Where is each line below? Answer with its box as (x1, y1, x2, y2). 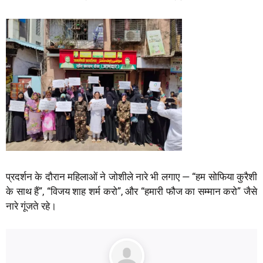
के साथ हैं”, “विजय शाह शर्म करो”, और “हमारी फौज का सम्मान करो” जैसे (6, 186, 257, 198)
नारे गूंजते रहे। (6, 200, 56, 213)
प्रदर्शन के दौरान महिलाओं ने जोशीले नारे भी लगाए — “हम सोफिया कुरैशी (6, 171, 257, 183)
